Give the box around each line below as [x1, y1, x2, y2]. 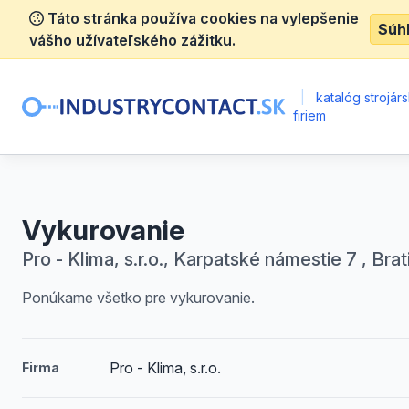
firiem [293, 108, 327, 123]
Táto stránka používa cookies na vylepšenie [44, 9, 359, 27]
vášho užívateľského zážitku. [29, 31, 236, 49]
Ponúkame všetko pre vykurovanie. [22, 288, 255, 307]
